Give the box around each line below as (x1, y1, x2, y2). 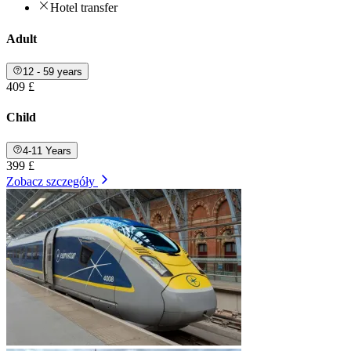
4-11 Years (23, 144, 72, 157)
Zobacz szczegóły (6, 174, 95, 188)
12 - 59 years (23, 66, 83, 78)
